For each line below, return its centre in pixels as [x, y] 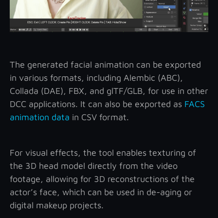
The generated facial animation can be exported [105, 65]
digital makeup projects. [57, 205]
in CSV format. [99, 117]
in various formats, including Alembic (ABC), [96, 78]
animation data [40, 117]
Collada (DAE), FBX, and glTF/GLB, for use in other [109, 91]
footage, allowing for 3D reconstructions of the [102, 179]
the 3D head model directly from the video [94, 166]
